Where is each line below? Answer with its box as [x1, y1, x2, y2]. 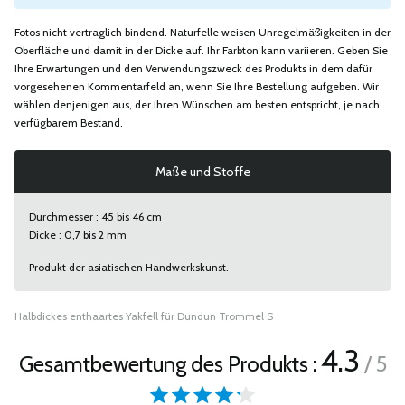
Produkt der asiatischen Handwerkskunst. [29, 260, 229, 274]
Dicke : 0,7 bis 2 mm [29, 228, 127, 241]
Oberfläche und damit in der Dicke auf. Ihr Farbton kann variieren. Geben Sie [14, 43, 388, 57]
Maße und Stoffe [155, 164, 250, 180]
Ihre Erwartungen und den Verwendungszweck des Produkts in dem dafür [14, 61, 372, 75]
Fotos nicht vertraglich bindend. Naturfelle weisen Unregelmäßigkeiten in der [14, 25, 391, 39]
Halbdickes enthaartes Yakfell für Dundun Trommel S [14, 309, 273, 323]
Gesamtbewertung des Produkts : [18, 351, 321, 377]
